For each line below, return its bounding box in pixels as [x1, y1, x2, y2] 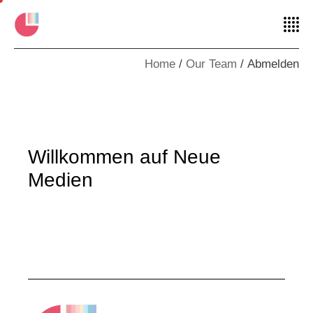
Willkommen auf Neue [28, 146, 221, 168]
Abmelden [247, 57, 299, 71]
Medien [28, 169, 94, 191]
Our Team [186, 57, 237, 71]
